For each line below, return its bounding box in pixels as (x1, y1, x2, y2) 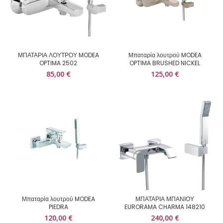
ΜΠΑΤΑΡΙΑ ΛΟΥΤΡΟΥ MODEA (17, 51, 99, 59)
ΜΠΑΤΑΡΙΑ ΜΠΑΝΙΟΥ (135, 195, 194, 203)
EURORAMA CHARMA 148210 (124, 203, 205, 211)
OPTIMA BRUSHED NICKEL (129, 59, 200, 67)
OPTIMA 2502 (39, 59, 77, 67)
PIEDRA (48, 203, 68, 211)
